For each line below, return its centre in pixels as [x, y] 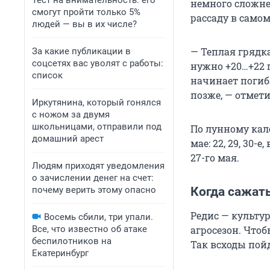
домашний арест [68, 139]
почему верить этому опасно [94, 190]
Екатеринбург [60, 253]
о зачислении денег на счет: [93, 178]
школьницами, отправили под [97, 127]
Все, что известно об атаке [89, 229]
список [47, 75]
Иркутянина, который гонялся [96, 102]
